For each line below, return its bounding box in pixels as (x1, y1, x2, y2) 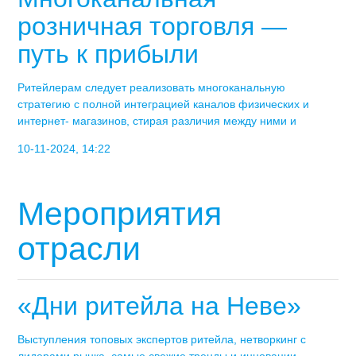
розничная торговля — (17, 12, 288, 41)
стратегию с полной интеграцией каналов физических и (17, 98, 310, 111)
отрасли (17, 230, 141, 267)
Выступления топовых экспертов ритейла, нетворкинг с (17, 333, 307, 346)
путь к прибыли (17, 40, 199, 69)
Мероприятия (17, 195, 222, 232)
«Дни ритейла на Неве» (17, 292, 302, 321)
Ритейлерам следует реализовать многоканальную (17, 81, 286, 95)
